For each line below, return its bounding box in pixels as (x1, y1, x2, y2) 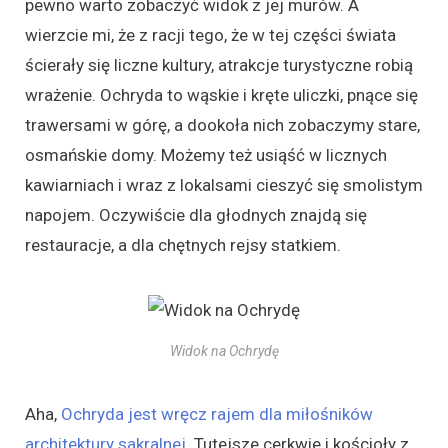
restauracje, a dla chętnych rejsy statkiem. (25, 235, 341, 256)
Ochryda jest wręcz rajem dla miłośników (61, 404, 373, 425)
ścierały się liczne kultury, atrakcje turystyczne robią (25, 55, 413, 76)
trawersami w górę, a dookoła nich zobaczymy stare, (25, 115, 420, 136)
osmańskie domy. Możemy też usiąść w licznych (25, 145, 387, 166)
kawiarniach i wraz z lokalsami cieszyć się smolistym (25, 175, 423, 196)
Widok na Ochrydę (169, 343, 279, 360)
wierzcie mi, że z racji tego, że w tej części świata (25, 25, 396, 46)
